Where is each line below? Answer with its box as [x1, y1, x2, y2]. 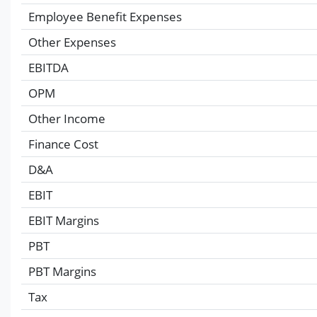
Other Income [28, 110, 105, 127]
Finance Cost [28, 135, 98, 152]
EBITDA [28, 59, 69, 76]
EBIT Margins [28, 212, 99, 229]
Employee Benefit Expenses [28, 8, 182, 25]
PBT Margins [28, 263, 96, 279]
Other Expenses [28, 33, 116, 50]
